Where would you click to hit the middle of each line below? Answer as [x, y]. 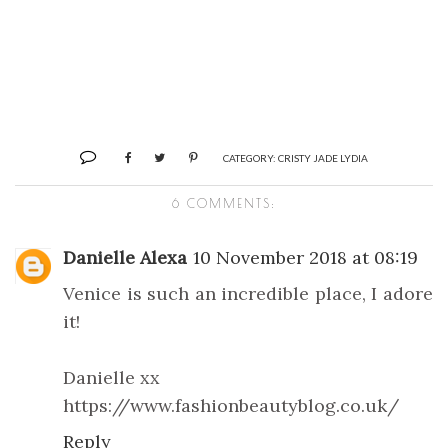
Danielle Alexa [125, 258]
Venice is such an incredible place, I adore [248, 294]
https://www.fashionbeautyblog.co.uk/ [231, 406]
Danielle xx [111, 378]
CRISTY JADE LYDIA [323, 158]
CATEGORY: [250, 158]
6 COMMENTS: [224, 203]
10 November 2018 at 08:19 [305, 258]
